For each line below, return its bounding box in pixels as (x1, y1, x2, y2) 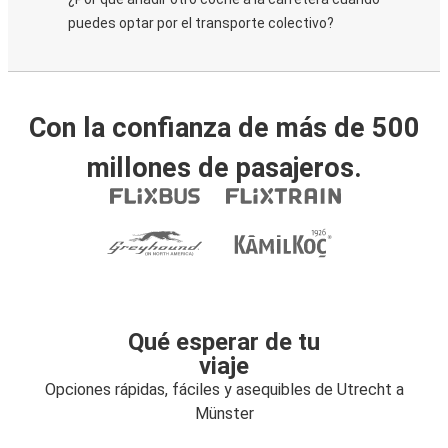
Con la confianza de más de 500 (28, 112, 420, 144)
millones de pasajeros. (86, 152, 362, 184)
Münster (194, 404, 254, 423)
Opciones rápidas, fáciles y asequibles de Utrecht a (44, 380, 404, 399)
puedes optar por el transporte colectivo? (68, 15, 334, 31)
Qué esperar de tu (128, 328, 320, 356)
